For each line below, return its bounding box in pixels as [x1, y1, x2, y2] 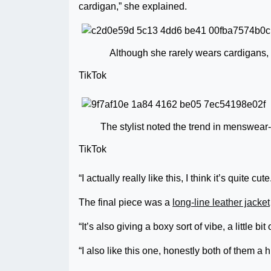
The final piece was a [79, 197, 172, 208]
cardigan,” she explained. [79, 1, 187, 12]
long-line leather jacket [172, 197, 270, 208]
